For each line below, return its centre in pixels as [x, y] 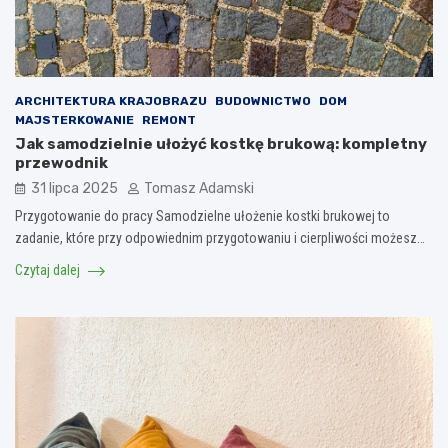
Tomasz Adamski [199, 188]
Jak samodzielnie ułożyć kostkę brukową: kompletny [221, 143]
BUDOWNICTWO [263, 100]
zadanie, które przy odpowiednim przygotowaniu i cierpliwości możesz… [220, 237]
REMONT [169, 119]
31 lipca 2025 [74, 188]
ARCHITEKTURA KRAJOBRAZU [111, 100]
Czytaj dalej [49, 269]
